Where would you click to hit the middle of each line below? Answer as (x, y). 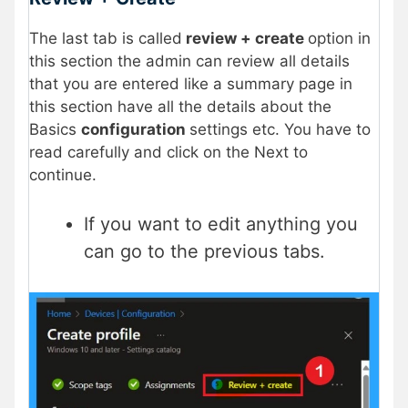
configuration (135, 130)
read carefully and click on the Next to (168, 153)
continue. (63, 175)
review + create (245, 39)
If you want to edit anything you (221, 224)
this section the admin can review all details (189, 61)
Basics (55, 130)
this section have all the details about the (180, 107)
